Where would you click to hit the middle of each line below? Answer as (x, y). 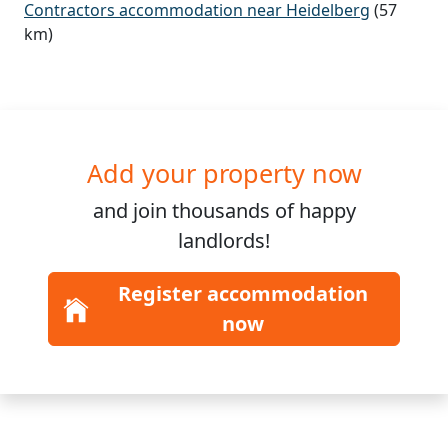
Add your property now (224, 173)
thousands (223, 211)
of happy (315, 211)
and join (132, 211)
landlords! (224, 241)
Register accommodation (243, 294)
